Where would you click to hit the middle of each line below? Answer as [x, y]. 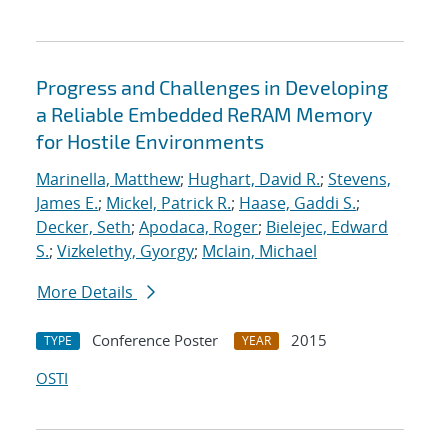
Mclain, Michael [259, 251]
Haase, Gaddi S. [297, 203]
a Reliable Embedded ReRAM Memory [204, 114]
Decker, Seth [83, 227]
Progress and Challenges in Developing [212, 87]
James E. [67, 203]
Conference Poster [155, 340]
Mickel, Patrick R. [168, 203]
